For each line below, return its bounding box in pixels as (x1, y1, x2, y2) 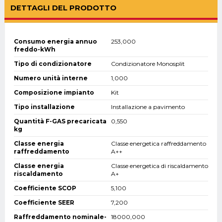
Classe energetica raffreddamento (111, 140, 206, 148)
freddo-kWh (14, 46, 55, 54)
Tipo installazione (14, 103, 75, 111)
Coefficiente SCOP (14, 184, 76, 192)
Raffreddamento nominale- (14, 213, 107, 221)
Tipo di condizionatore (14, 60, 92, 68)
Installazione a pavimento (111, 103, 185, 111)
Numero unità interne (14, 74, 88, 82)
